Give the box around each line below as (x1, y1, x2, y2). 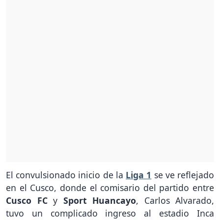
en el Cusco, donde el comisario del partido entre (6, 182, 214, 194)
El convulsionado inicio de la (6, 169, 126, 181)
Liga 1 (126, 169, 152, 181)
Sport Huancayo (63, 194, 136, 207)
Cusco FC (6, 194, 53, 207)
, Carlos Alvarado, (136, 194, 214, 207)
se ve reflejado (151, 169, 215, 181)
